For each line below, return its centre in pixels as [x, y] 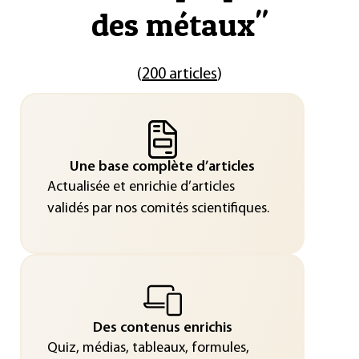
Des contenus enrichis [162, 328]
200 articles [179, 75]
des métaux [173, 24]
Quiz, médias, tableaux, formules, [148, 348]
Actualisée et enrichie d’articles [141, 187]
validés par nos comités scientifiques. [158, 208]
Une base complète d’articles [162, 167]
